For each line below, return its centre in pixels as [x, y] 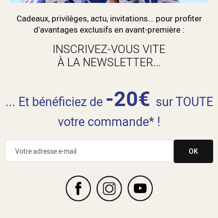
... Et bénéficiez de [55, 102]
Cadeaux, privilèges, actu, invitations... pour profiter [109, 18]
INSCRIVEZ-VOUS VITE [109, 49]
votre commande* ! [109, 122]
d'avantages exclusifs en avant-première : [109, 30]
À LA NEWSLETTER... [109, 62]
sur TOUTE [184, 102]
